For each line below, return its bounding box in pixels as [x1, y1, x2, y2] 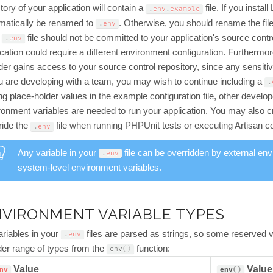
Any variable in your [18, 147, 99, 158]
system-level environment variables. [18, 162, 161, 172]
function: [134, 243, 170, 253]
